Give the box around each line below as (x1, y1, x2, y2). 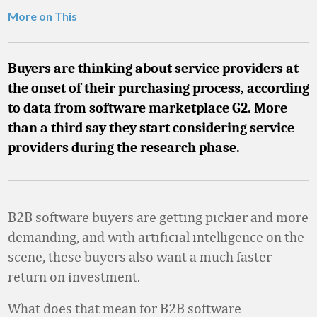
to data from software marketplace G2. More (8, 100, 287, 116)
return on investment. (8, 268, 140, 284)
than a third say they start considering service (8, 120, 294, 136)
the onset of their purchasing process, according (8, 80, 309, 96)
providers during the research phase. (8, 139, 240, 156)
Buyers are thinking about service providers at (8, 60, 299, 76)
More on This (8, 9, 77, 23)
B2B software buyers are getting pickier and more (8, 209, 309, 225)
